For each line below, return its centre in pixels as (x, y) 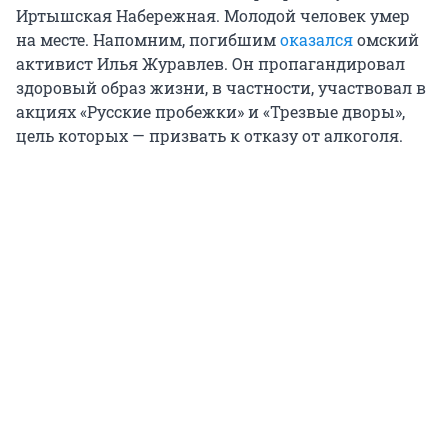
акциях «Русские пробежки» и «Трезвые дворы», (210, 111)
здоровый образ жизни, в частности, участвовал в (221, 87)
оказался (316, 39)
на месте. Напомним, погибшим (148, 39)
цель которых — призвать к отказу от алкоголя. (209, 135)
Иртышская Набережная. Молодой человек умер (213, 15)
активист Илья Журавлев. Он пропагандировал (210, 63)
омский (386, 39)
